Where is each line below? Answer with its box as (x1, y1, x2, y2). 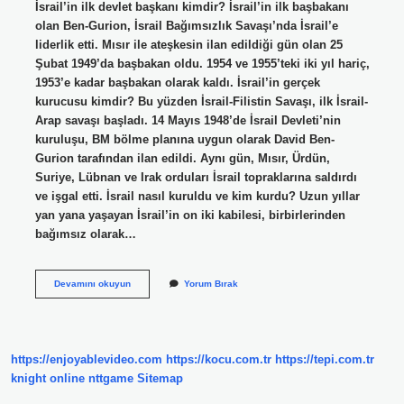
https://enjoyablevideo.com (11, 353, 162, 367)
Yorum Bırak (183, 278, 238, 289)
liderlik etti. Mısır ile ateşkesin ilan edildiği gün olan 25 (34, 37, 343, 51)
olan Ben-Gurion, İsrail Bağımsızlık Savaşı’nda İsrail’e (34, 18, 338, 32)
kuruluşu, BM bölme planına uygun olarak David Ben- (34, 132, 335, 146)
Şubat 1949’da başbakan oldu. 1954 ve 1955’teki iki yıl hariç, (34, 56, 370, 70)
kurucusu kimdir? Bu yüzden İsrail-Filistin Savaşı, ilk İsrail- (34, 94, 368, 108)
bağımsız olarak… (34, 226, 136, 241)
